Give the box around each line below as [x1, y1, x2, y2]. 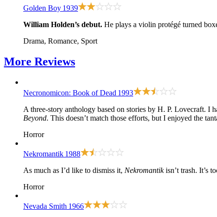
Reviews [34, 55, 75, 68]
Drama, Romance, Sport [23, 37, 97, 46]
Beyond [23, 114, 46, 123]
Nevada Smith [23, 202, 67, 211]
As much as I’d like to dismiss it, [23, 166, 124, 175]
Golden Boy [23, 4, 61, 13]
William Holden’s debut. [23, 20, 102, 29]
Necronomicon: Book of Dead [23, 89, 116, 97]
